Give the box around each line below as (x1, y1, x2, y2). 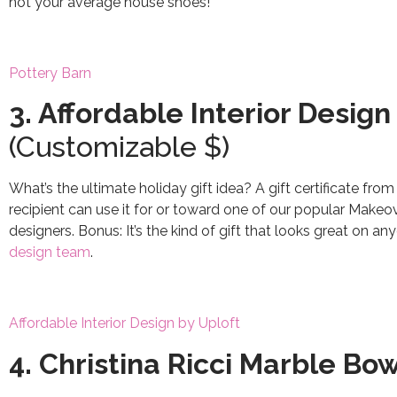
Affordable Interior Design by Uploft (9, 315, 240, 332)
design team (9, 244, 90, 261)
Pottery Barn (9, 65, 91, 82)
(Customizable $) (9, 130, 230, 164)
